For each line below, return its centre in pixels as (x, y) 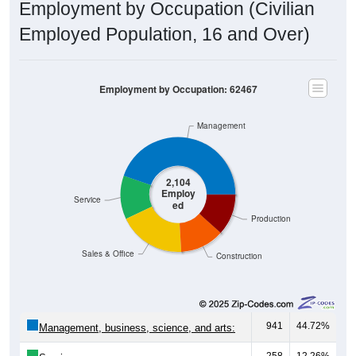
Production (271, 219)
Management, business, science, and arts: (137, 327)
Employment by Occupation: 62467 (178, 89)
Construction (239, 256)
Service (88, 199)
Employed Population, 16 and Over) (164, 34)
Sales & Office (108, 253)
